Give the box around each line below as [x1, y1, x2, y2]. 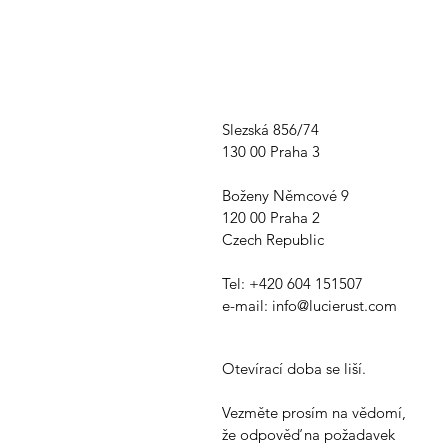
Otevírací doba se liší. [222, 358, 366, 378]
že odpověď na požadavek [222, 424, 395, 444]
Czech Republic [222, 229, 324, 249]
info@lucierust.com [272, 295, 397, 315]
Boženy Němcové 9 [222, 185, 349, 205]
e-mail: [222, 295, 272, 315]
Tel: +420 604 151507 [222, 273, 363, 293]
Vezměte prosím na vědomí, [222, 402, 406, 422]
